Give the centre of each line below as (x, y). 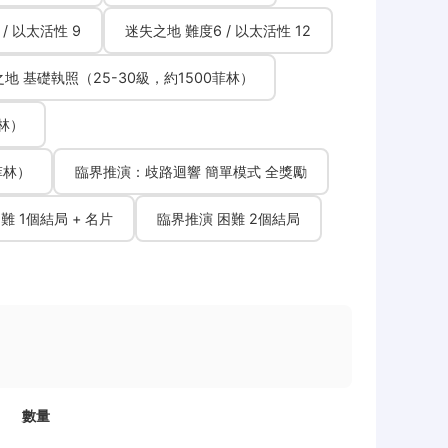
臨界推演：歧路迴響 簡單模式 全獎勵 (191, 171)
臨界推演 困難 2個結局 (228, 218)
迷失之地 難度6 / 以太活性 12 (218, 30)
